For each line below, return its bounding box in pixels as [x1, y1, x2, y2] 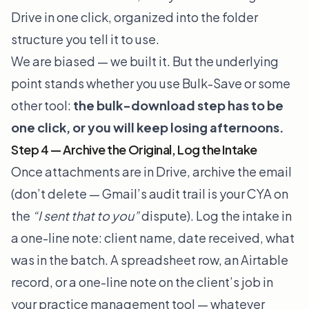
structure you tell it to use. [11, 31, 159, 48]
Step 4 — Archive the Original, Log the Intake [11, 141, 257, 158]
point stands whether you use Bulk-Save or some [11, 75, 290, 92]
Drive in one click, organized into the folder [11, 9, 258, 26]
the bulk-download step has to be [73, 97, 283, 114]
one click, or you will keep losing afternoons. [11, 119, 284, 136]
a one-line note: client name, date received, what [11, 230, 295, 246]
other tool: [11, 97, 73, 114]
